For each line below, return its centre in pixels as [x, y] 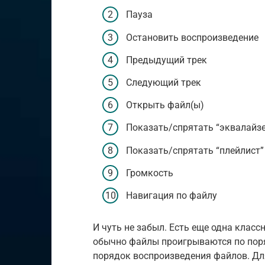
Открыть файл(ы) [165, 105]
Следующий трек [164, 82]
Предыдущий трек [167, 60]
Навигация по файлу [172, 195]
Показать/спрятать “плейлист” [195, 150]
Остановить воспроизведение [192, 37]
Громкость [150, 173]
